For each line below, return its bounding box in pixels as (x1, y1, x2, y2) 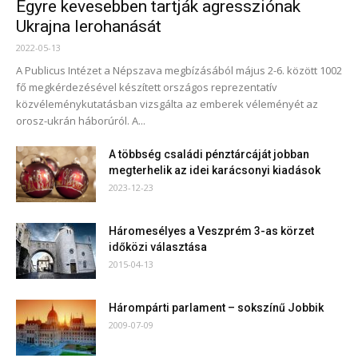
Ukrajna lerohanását (16, 16, 161, 36)
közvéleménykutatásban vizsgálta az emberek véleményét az (16, 96, 318, 111)
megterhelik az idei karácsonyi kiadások (109, 163, 320, 177)
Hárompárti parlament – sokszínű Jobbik (109, 300, 324, 314)
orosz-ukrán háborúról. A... (16, 113, 145, 128)
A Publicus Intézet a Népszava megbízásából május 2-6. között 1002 (16, 62, 342, 78)
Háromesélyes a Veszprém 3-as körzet (109, 224, 314, 237)
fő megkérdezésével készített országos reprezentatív (16, 79, 277, 94)
